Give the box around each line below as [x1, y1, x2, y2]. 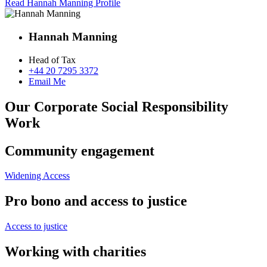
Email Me [29, 76, 66, 86]
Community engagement [5, 142, 154, 159]
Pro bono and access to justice [5, 193, 187, 209]
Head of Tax [29, 54, 76, 65]
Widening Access [5, 170, 70, 181]
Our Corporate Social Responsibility [5, 98, 228, 114]
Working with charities [5, 244, 146, 260]
